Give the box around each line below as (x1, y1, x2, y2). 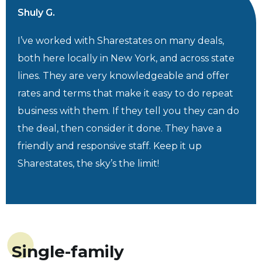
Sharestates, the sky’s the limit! (18, 157, 159, 169)
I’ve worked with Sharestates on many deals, (18, 35, 224, 46)
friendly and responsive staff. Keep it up (18, 140, 202, 151)
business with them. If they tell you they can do (18, 105, 239, 116)
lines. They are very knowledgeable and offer (18, 70, 229, 81)
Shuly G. (18, 6, 55, 18)
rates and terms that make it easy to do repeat (18, 87, 233, 99)
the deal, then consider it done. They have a (18, 122, 222, 134)
